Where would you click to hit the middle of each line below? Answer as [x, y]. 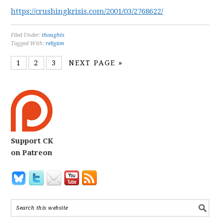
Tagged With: [28, 43]
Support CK [32, 141]
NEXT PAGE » [96, 63]
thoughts [53, 35]
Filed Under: [27, 35]
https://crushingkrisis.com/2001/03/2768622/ [87, 11]
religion [55, 43]
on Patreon [32, 153]
